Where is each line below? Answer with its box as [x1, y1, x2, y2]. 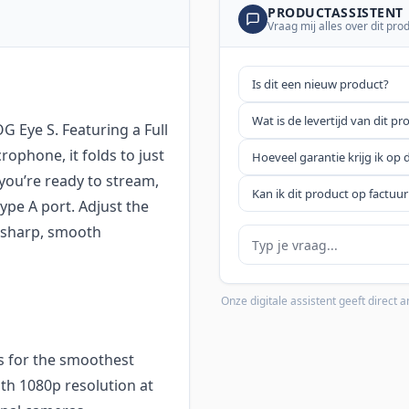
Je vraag [237, 225, 292, 246]
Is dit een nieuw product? [252, 76, 389, 93]
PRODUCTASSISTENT [267, 4, 404, 22]
